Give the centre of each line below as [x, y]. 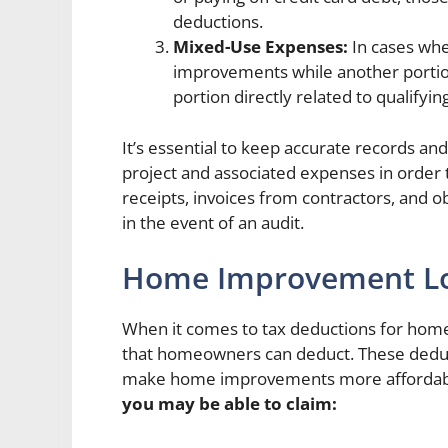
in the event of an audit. [213, 222]
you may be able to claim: [229, 404]
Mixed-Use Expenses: [260, 47]
